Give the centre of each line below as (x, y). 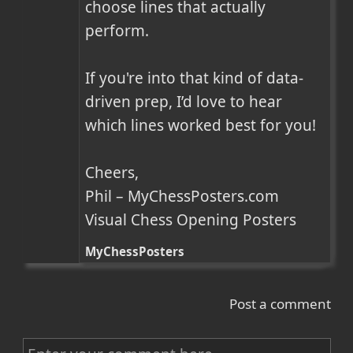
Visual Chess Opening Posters (191, 219)
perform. (117, 30)
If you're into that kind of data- (195, 78)
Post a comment (280, 304)
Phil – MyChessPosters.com (182, 196)
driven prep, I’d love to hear (184, 101)
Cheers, (112, 172)
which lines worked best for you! (201, 125)
